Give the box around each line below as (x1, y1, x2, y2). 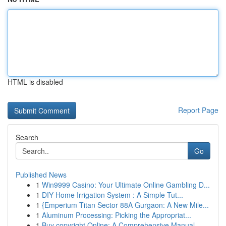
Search (16, 132, 38, 142)
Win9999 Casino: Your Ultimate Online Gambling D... (42, 180, 210, 190)
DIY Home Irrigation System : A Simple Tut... (42, 190, 183, 200)
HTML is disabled (8, 77, 63, 87)
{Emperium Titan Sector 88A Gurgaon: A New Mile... (42, 200, 209, 210)
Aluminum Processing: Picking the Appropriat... (42, 210, 191, 220)
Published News (16, 169, 67, 180)
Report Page (178, 105, 218, 115)
